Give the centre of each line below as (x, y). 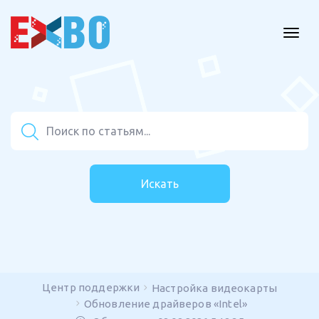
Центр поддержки (91, 287)
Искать (159, 184)
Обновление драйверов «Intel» (165, 304)
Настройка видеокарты (214, 288)
